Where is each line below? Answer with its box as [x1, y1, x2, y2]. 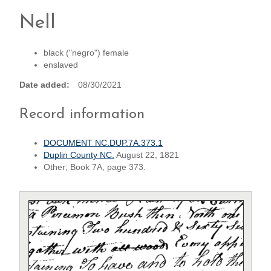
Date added [19, 80, 67, 90]
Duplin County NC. [44, 151, 114, 160]
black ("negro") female [44, 48, 129, 57]
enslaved [44, 60, 78, 70]
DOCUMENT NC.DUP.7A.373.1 [44, 139, 163, 148]
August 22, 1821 [114, 151, 179, 160]
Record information [19, 107, 145, 122]
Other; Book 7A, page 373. [44, 163, 146, 172]
